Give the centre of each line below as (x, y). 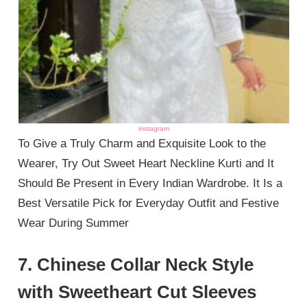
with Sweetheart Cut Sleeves (137, 292)
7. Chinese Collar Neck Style (136, 264)
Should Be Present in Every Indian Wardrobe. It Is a (150, 184)
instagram (153, 129)
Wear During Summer (74, 223)
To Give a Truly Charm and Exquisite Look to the (142, 144)
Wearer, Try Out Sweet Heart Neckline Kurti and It (146, 164)
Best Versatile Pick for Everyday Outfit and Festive (149, 204)
